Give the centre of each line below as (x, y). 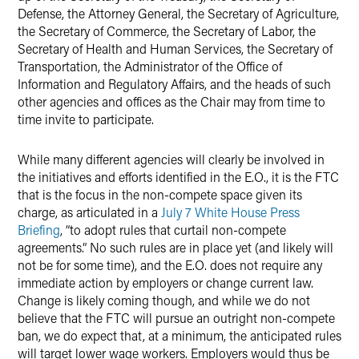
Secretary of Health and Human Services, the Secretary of (175, 48)
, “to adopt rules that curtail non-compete (173, 230)
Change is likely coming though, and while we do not (164, 300)
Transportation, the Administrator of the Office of (150, 66)
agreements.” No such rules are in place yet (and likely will (175, 247)
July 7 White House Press (230, 212)
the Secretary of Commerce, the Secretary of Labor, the (167, 31)
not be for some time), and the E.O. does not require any (170, 265)
